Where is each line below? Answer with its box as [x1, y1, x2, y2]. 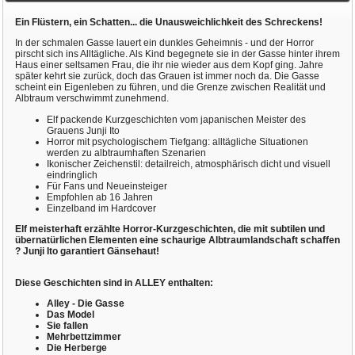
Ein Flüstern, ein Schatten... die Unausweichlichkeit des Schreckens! [14, 17, 323, 29]
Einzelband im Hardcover [46, 202, 156, 214]
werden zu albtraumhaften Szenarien [46, 147, 206, 158]
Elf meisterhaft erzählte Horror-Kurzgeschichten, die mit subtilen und [14, 223, 325, 235]
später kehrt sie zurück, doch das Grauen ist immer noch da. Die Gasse [14, 71, 319, 82]
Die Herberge [46, 342, 107, 353]
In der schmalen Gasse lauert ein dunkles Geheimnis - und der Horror [14, 37, 314, 49]
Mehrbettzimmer [46, 330, 121, 342]
